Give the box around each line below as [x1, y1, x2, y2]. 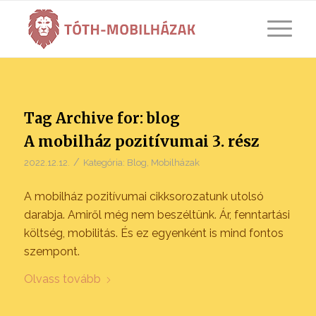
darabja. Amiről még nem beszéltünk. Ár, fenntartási [23, 207, 290, 221]
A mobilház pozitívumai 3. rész [23, 132, 260, 151]
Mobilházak [150, 157, 200, 168]
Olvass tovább [23, 272, 101, 286]
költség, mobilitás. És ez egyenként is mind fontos [23, 226, 284, 240]
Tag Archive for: [23, 109, 147, 127]
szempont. [23, 244, 80, 258]
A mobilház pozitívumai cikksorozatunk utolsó [23, 189, 264, 203]
